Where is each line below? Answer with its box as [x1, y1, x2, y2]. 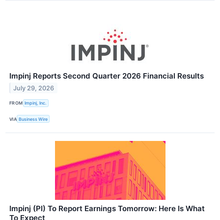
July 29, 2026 [13, 84, 55, 92]
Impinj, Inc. [25, 100, 47, 106]
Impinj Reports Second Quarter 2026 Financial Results [9, 71, 204, 81]
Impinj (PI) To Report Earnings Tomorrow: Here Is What [9, 204, 205, 214]
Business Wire [19, 116, 48, 122]
